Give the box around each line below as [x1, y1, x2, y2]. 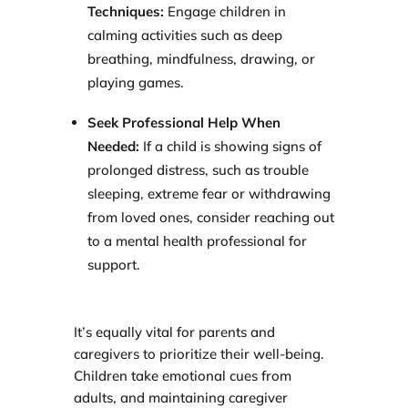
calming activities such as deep [87, 25, 282, 44]
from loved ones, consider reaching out [87, 209, 334, 227]
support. [87, 256, 140, 274]
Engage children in [163, 2, 286, 20]
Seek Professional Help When [87, 114, 280, 132]
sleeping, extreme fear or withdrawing [87, 185, 331, 203]
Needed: [87, 138, 139, 156]
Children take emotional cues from [73, 367, 291, 385]
